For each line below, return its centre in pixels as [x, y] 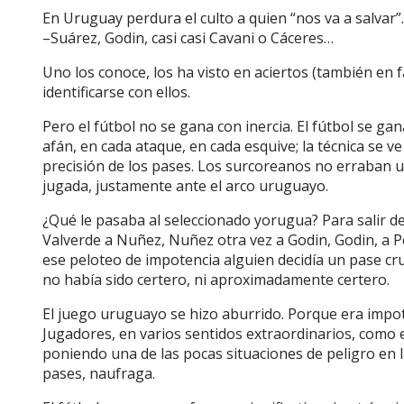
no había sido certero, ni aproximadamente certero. [216, 279]
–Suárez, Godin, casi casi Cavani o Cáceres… [188, 37]
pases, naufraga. [101, 373]
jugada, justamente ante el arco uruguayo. [185, 185]
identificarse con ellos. [118, 92]
